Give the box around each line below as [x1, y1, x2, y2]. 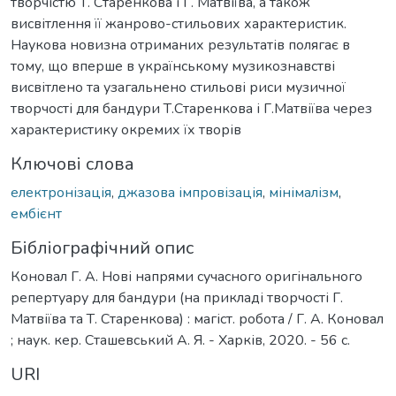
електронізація [11, 182, 111, 202]
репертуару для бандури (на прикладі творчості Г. [11, 287, 343, 308]
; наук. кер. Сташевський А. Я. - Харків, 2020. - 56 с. [11, 330, 350, 350]
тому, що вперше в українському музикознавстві [11, 56, 335, 76]
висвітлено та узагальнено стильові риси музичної [11, 77, 346, 97]
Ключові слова [11, 151, 134, 176]
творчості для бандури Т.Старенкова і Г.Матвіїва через [11, 98, 372, 118]
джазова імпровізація [118, 182, 263, 202]
